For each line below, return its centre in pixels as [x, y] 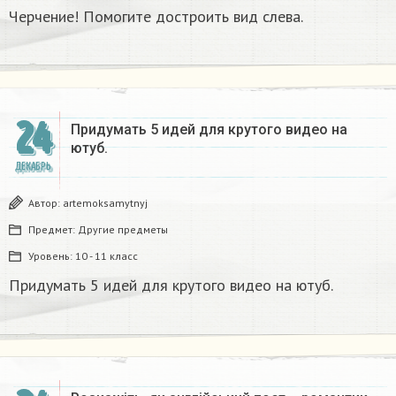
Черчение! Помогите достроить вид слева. [156, 16]
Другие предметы [123, 229]
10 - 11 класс [107, 255]
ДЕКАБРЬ [33, 166]
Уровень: [52, 255]
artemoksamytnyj [105, 202]
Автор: [46, 202]
